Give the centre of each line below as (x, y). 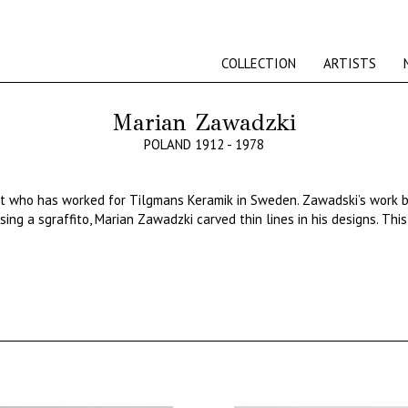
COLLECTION (259, 63)
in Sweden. (267, 200)
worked (83, 200)
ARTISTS (350, 63)
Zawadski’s (334, 200)
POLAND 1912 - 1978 (204, 144)
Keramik (210, 200)
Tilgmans (156, 200)
